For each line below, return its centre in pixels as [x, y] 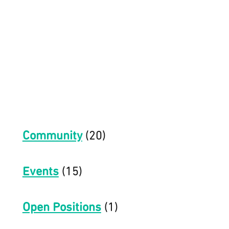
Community [52, 136]
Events [40, 172]
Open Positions [62, 208]
